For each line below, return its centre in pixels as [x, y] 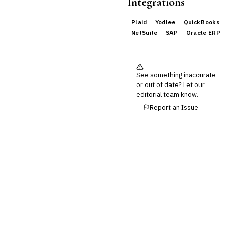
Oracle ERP [203, 32]
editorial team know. [167, 94]
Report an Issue [174, 107]
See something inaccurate [176, 75]
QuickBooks [202, 22]
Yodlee [165, 22]
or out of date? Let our [170, 84]
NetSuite [145, 32]
